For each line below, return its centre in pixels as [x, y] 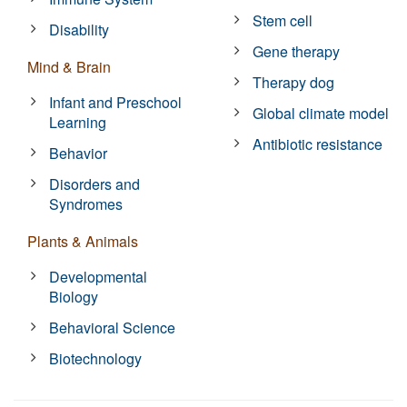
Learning [78, 122]
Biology [74, 296]
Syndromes [86, 203]
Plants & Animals [83, 241]
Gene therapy [297, 51]
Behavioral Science [113, 327]
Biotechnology [96, 358]
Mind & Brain [69, 66]
